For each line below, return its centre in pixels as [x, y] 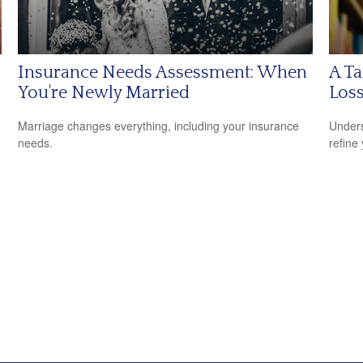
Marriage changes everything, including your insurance [159, 126]
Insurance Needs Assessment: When [163, 72]
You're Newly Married [104, 92]
